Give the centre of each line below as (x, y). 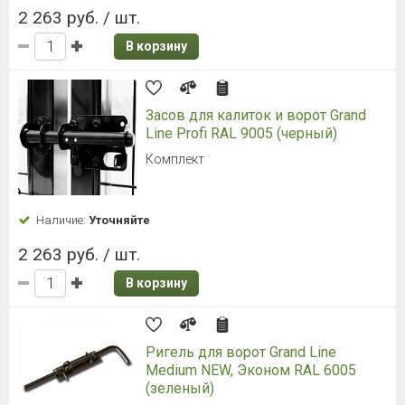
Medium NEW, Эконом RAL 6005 (251, 370)
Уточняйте (119, 220)
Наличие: (62, 220)
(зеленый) (180, 388)
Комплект (175, 159)
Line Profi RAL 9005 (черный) (241, 133)
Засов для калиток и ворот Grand (256, 115)
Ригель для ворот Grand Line (241, 352)
